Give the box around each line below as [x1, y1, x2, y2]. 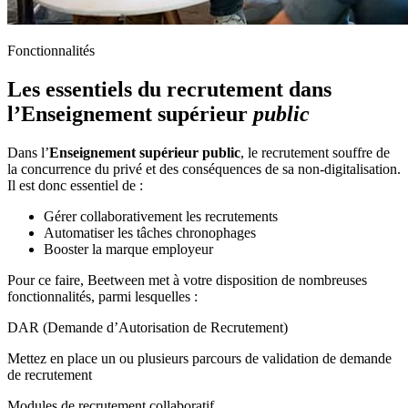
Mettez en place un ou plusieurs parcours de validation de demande [7, 350, 392, 366]
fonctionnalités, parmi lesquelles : [7, 288, 198, 304]
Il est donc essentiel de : [7, 177, 143, 193]
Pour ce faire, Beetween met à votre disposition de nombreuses [7, 271, 367, 288]
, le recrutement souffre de [240, 144, 390, 160]
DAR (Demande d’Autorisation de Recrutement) [7, 319, 288, 335]
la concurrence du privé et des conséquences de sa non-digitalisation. [7, 160, 401, 177]
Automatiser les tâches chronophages [44, 224, 256, 240]
